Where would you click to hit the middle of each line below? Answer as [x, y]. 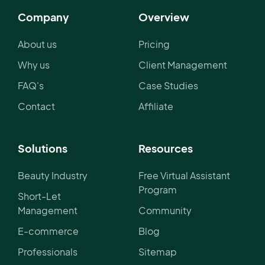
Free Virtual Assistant [184, 176]
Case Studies [168, 86]
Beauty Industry [53, 176]
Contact [36, 106]
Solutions [43, 148]
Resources [166, 148]
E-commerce [48, 231]
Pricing [154, 44]
